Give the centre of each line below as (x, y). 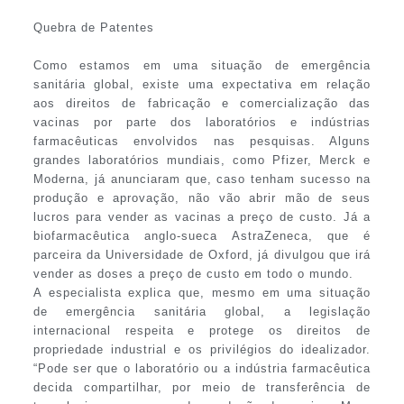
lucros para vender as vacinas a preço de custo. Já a (202, 217)
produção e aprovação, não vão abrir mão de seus (202, 198)
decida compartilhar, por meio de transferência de (202, 388)
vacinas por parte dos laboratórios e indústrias (202, 123)
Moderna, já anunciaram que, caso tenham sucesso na (202, 179)
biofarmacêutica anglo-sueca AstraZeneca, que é (202, 236)
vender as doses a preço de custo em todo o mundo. (193, 274)
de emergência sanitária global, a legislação (202, 312)
